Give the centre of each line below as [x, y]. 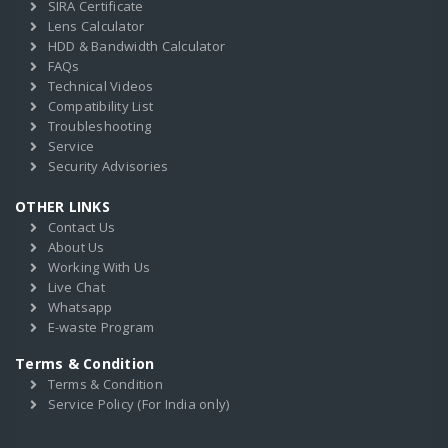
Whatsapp [80, 307]
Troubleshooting [99, 126]
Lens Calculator [96, 26]
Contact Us [81, 227]
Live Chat [76, 287]
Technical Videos [100, 86]
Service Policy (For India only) [138, 404]
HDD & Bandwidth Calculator [136, 46]
